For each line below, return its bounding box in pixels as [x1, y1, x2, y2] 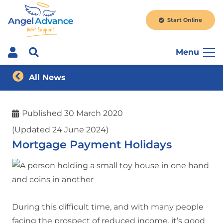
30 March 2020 [64, 109, 123, 118]
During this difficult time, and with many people [12, 202, 204, 212]
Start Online [167, 16, 202, 23]
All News [29, 73, 66, 82]
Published [22, 109, 65, 118]
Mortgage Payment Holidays [12, 137, 172, 151]
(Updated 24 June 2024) [12, 124, 109, 134]
